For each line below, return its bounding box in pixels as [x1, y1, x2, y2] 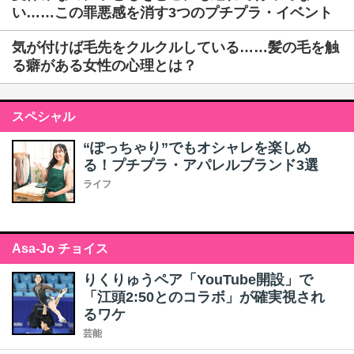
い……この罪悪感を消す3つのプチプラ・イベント [12, 5, 333, 21]
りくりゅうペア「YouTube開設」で [83, 272, 313, 288]
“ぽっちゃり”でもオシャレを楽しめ [83, 140, 311, 156]
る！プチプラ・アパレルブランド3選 [83, 157, 318, 173]
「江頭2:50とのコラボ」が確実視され [83, 289, 325, 305]
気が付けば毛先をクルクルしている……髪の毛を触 [12, 40, 339, 55]
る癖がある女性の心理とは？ [12, 58, 197, 73]
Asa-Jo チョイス [12, 242, 108, 255]
